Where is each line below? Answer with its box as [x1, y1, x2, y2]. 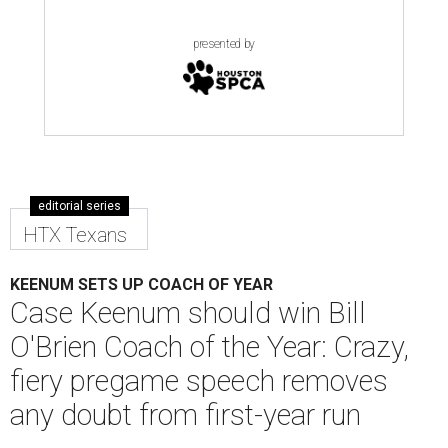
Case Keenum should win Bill [10, 296, 366, 331]
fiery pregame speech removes [10, 364, 388, 399]
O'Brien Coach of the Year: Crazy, [10, 330, 409, 365]
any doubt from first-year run [10, 398, 361, 433]
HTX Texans [23, 223, 127, 248]
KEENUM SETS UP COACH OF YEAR [10, 275, 273, 295]
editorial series [38, 199, 121, 214]
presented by [193, 37, 255, 52]
